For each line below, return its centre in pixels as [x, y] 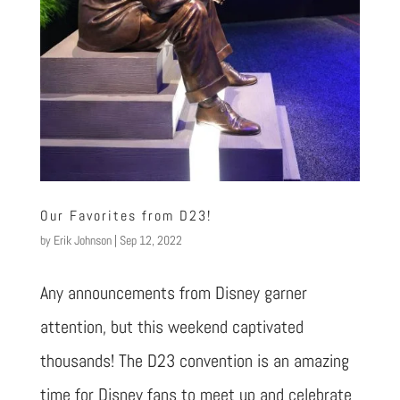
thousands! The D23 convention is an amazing [194, 361]
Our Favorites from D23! [125, 216]
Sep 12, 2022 [150, 241]
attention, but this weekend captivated [171, 327]
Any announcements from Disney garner [173, 293]
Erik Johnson [82, 241]
